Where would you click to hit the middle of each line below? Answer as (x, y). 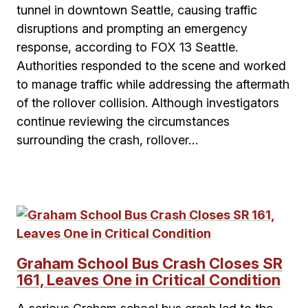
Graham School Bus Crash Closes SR (150, 263)
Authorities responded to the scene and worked (151, 66)
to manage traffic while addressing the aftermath (153, 84)
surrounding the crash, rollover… (107, 140)
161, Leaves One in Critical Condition (148, 280)
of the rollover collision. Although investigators (148, 103)
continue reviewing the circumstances (123, 121)
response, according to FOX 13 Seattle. (127, 47)
